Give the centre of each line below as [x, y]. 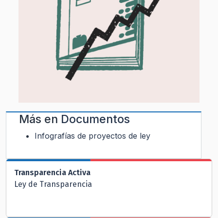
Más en [40, 119]
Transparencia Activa [52, 172]
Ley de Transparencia [53, 184]
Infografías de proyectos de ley [92, 136]
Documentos [95, 119]
